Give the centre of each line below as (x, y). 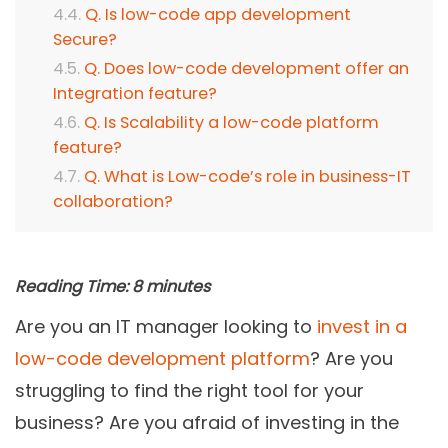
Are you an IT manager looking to (166, 327)
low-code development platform (162, 359)
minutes (178, 287)
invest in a (362, 327)
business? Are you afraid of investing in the (207, 423)
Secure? (85, 40)
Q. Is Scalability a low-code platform (231, 123)
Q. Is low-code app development (218, 15)
